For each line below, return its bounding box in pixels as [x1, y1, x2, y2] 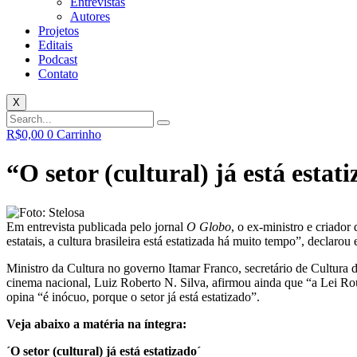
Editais [38, 38, 73, 52]
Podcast [38, 53, 77, 66]
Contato [38, 67, 78, 80]
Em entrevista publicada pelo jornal [6, 219, 186, 233]
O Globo [186, 219, 231, 233]
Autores [70, 10, 110, 23]
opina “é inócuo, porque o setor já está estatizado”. [6, 289, 260, 304]
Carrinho [57, 127, 101, 141]
